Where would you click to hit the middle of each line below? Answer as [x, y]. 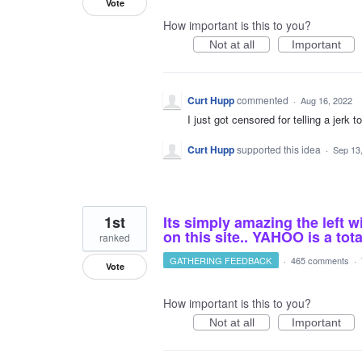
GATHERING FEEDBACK [221, 261]
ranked [115, 238]
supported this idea [280, 149]
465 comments [320, 261]
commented [264, 100]
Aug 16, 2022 [326, 100]
